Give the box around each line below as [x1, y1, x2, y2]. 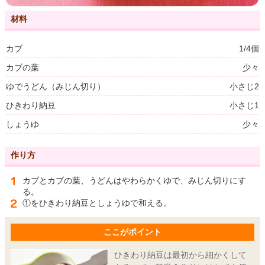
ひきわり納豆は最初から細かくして [114, 250, 247, 260]
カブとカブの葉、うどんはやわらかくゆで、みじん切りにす [22, 175, 246, 185]
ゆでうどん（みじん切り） [6, 81, 105, 91]
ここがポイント [104, 227, 161, 237]
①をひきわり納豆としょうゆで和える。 [22, 198, 172, 208]
